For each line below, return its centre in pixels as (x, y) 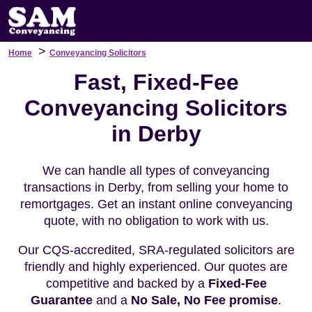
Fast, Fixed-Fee (156, 82)
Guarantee (62, 300)
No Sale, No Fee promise (204, 300)
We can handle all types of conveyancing (156, 171)
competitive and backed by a (127, 283)
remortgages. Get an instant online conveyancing (156, 204)
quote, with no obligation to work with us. (156, 221)
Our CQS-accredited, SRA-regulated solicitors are (156, 250)
